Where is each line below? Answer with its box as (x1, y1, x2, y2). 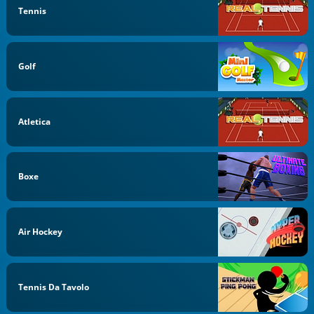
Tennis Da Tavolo (18, 280, 90, 293)
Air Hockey (18, 226, 63, 238)
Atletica (18, 115, 51, 128)
